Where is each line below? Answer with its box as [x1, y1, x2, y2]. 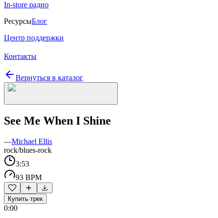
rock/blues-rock [4, 145, 52, 154]
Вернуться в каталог [16, 73, 83, 82]
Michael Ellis [12, 137, 52, 145]
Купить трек [8, 195, 43, 202]
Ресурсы [4, 17, 32, 25]
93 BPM [16, 173, 42, 182]
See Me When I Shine [4, 114, 111, 127]
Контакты [4, 52, 36, 60]
